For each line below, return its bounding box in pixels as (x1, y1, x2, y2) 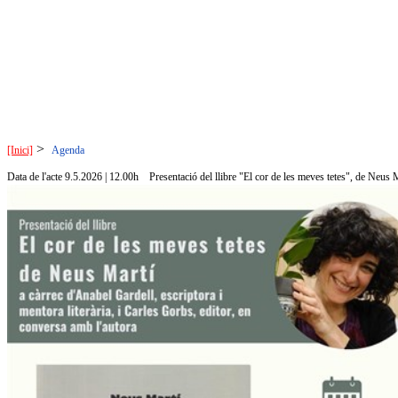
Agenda (52, 144, 84, 156)
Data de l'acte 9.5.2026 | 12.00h (7, 171, 139, 183)
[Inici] (7, 144, 33, 156)
